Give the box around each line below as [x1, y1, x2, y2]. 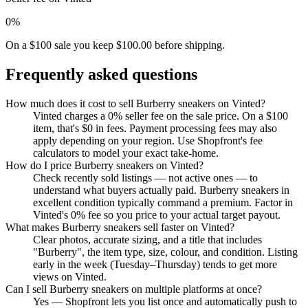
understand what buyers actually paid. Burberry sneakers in [33, 184, 289, 197]
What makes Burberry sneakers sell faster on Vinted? [5, 221, 234, 234]
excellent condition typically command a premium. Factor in [33, 197, 293, 209]
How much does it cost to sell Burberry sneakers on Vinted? [5, 98, 265, 110]
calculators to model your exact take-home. [33, 147, 219, 159]
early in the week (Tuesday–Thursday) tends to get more [33, 258, 277, 271]
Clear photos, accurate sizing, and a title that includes [33, 234, 262, 246]
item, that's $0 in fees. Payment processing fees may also [33, 122, 277, 135]
